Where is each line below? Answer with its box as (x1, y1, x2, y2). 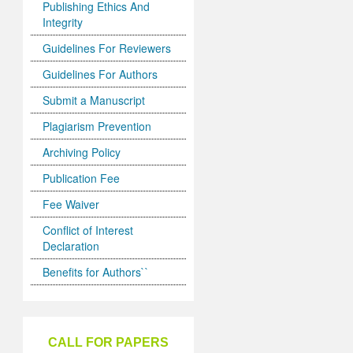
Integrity (43, 14, 84, 31)
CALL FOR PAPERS (48, 336, 169, 350)
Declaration (43, 238, 100, 255)
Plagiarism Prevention (43, 118, 152, 135)
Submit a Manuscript (43, 92, 146, 109)
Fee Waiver (43, 196, 100, 213)
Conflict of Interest (43, 222, 134, 239)
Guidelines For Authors (43, 66, 158, 83)
